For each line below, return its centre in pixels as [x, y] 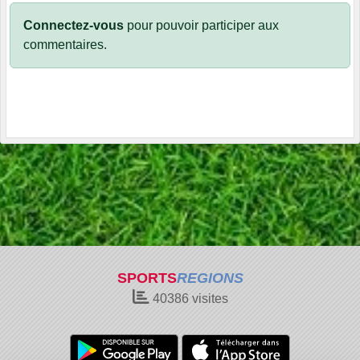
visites [208, 299]
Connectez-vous [74, 25]
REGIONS [210, 278]
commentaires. [65, 44]
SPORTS [147, 278]
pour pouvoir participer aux [201, 25]
